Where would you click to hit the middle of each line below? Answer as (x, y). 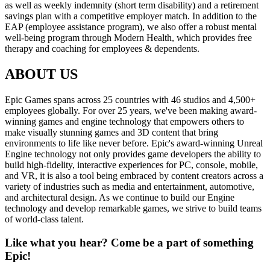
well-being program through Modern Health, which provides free (128, 38)
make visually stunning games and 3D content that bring (111, 133)
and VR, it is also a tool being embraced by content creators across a (134, 176)
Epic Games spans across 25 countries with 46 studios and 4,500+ (130, 100)
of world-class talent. (44, 219)
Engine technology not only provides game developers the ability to (133, 154)
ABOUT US (41, 74)
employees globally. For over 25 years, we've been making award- (131, 111)
